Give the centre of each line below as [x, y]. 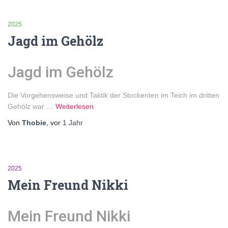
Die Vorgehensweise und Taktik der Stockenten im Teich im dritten [113, 95]
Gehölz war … [32, 106]
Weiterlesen [75, 106]
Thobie [34, 122]
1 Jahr [73, 122]
